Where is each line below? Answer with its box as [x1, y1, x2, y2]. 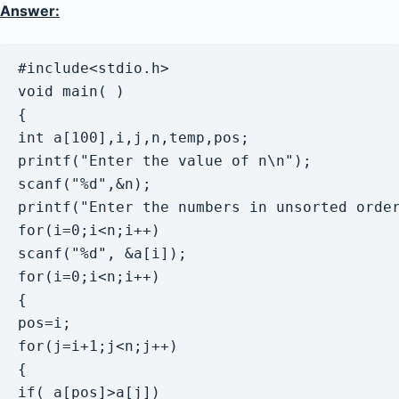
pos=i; [18, 314, 80, 331]
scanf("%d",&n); [18, 175, 151, 192]
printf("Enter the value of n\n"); [18, 152, 312, 169]
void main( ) [18, 83, 125, 100]
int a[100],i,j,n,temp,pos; [18, 129, 258, 146]
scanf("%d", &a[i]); [18, 245, 196, 262]
